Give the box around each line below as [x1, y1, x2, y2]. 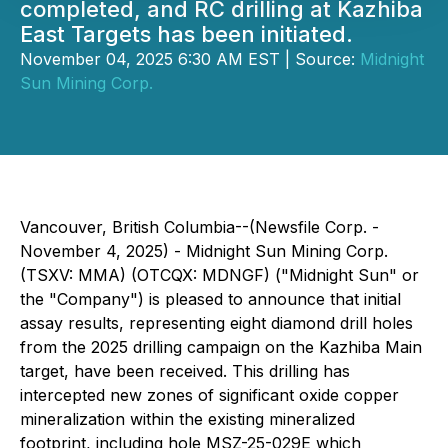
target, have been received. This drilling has [20, 361, 350, 381]
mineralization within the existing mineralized [20, 409, 355, 429]
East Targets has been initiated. [20, 21, 353, 47]
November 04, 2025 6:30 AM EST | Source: [20, 49, 360, 69]
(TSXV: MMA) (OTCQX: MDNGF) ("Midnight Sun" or [20, 265, 419, 285]
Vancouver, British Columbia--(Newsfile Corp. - [20, 217, 379, 237]
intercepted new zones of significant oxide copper [20, 385, 399, 405]
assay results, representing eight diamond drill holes [20, 313, 413, 333]
